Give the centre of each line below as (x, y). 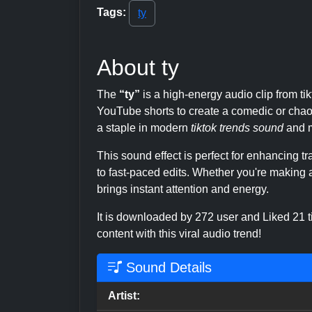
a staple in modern (144, 127)
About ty (138, 67)
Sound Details (167, 267)
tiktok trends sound (237, 127)
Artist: (124, 295)
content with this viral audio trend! (179, 233)
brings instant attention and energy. (183, 189)
